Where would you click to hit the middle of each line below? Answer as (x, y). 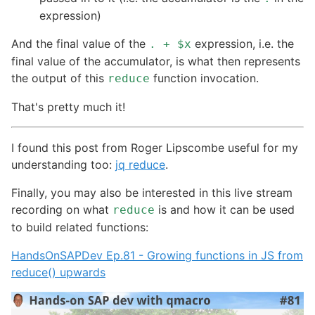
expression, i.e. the (243, 44)
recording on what (62, 210)
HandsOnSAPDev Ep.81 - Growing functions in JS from (157, 256)
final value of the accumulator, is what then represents (156, 62)
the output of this (59, 78)
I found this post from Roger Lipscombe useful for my (155, 148)
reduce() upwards (58, 272)
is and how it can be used (225, 210)
